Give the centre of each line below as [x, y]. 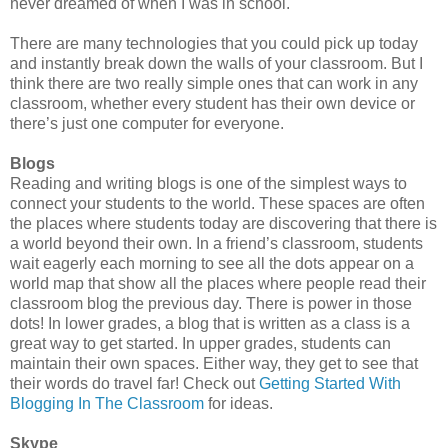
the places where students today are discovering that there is [223, 224]
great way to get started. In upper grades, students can [200, 344]
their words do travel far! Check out [134, 384]
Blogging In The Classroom [107, 404]
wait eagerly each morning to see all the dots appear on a [212, 264]
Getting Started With [330, 384]
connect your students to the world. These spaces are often [217, 204]
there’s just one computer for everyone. [147, 124]
